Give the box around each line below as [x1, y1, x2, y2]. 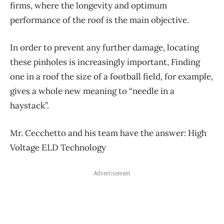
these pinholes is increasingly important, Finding [10, 56, 200, 67]
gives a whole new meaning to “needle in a [10, 85, 174, 96]
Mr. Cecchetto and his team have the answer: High [10, 127, 206, 138]
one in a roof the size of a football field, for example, [10, 70, 213, 82]
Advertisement [93, 169, 130, 177]
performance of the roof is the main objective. [10, 14, 189, 25]
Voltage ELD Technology [10, 141, 106, 153]
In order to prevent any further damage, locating [10, 41, 199, 53]
